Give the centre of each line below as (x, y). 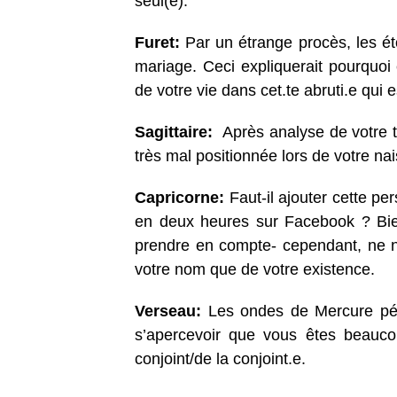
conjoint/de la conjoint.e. (220, 359)
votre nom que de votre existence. (255, 270)
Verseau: (171, 311)
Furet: (160, 43)
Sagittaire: (176, 132)
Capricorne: (182, 198)
